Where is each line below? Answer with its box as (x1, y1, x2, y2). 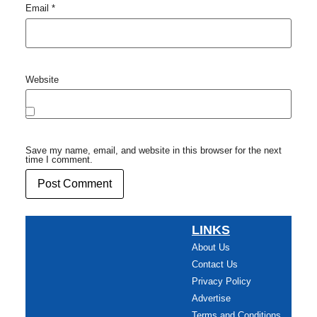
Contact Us (191, 258, 238, 270)
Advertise (191, 292, 231, 304)
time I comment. (25, 154, 93, 165)
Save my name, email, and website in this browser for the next (25, 144, 282, 156)
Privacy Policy (191, 275, 251, 287)
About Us (191, 241, 230, 253)
